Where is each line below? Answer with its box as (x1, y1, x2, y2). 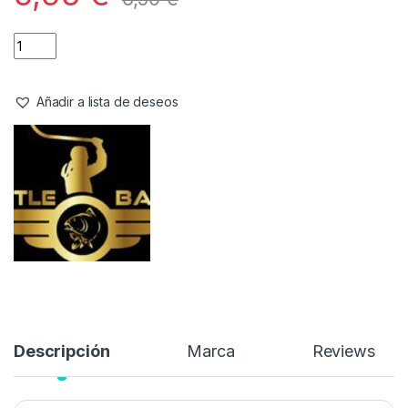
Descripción (14, 342, 110, 362)
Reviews (311, 342, 375, 362)
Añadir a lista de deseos (36, 94, 178, 110)
